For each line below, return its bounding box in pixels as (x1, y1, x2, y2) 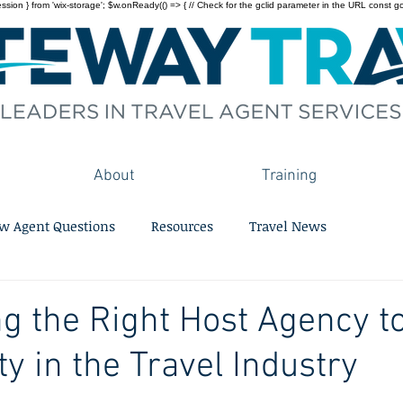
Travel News (249, 216, 327, 235)
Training (262, 166, 317, 185)
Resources (151, 216, 213, 235)
